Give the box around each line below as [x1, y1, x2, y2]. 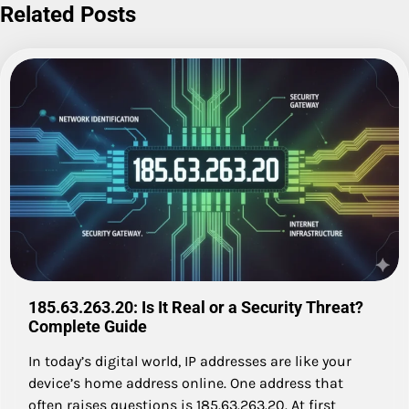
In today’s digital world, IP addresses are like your [28, 351, 351, 370]
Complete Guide [28, 316, 147, 336]
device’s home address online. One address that [28, 373, 343, 392]
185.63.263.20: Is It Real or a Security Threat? [28, 297, 363, 317]
